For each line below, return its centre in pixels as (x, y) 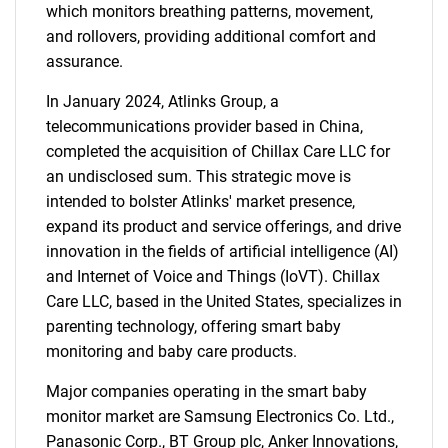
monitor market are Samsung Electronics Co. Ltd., (220, 416)
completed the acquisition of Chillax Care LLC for (218, 151)
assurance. (84, 61)
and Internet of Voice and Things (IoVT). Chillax (213, 276)
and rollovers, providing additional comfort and (211, 36)
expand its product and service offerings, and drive (223, 226)
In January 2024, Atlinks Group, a (162, 101)
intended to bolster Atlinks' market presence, (200, 201)
